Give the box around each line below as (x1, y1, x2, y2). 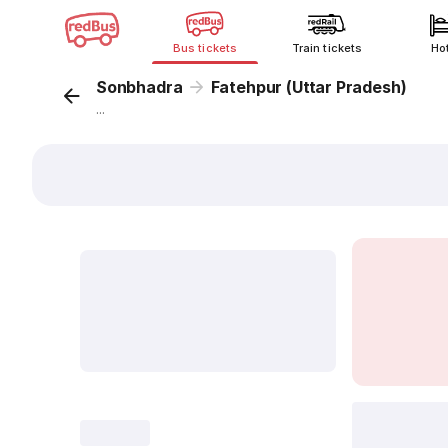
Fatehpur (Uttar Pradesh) (210, 77, 407, 97)
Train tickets (292, 41, 362, 55)
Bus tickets (173, 41, 237, 55)
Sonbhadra (96, 77, 183, 97)
